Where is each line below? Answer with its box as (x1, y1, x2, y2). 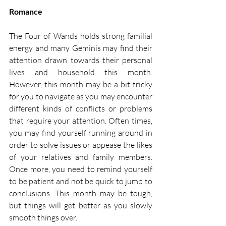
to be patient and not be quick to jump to (9, 176, 152, 186)
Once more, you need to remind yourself (9, 163, 152, 174)
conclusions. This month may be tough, (9, 188, 152, 198)
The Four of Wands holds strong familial (9, 30, 152, 41)
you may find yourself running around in (9, 127, 152, 138)
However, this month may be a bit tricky (9, 79, 152, 89)
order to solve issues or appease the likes (9, 139, 152, 150)
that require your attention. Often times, (9, 115, 152, 126)
